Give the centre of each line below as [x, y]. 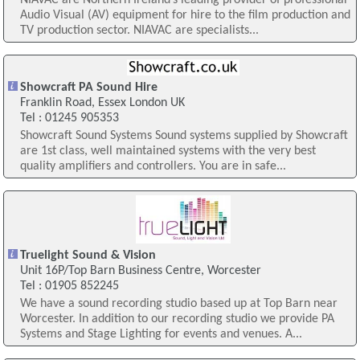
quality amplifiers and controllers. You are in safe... [153, 167]
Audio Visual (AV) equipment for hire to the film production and [185, 15]
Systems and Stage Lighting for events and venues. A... [161, 334]
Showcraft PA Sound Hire [88, 88]
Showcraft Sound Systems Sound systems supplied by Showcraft [184, 136]
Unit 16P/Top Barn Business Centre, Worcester [140, 270]
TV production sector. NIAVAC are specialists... [139, 30]
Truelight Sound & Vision [88, 255]
